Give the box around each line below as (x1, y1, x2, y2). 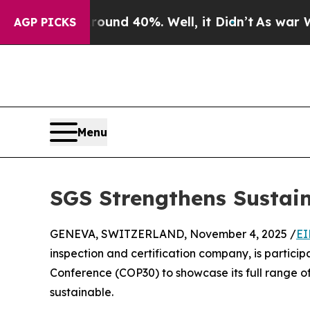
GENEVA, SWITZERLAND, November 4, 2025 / (50, 227, 296, 241)
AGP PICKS (14, 15, 76, 29)
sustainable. (50, 285, 113, 300)
